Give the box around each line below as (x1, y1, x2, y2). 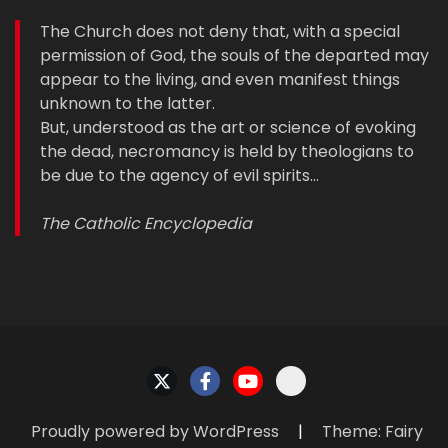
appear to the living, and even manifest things (40, 67, 400, 91)
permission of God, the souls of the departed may (40, 43, 429, 67)
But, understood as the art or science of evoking (40, 115, 416, 139)
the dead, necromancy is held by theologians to (40, 139, 414, 163)
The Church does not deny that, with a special (40, 19, 400, 43)
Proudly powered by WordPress (30, 419, 283, 443)
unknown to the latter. (40, 91, 215, 115)
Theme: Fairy (321, 419, 423, 443)
